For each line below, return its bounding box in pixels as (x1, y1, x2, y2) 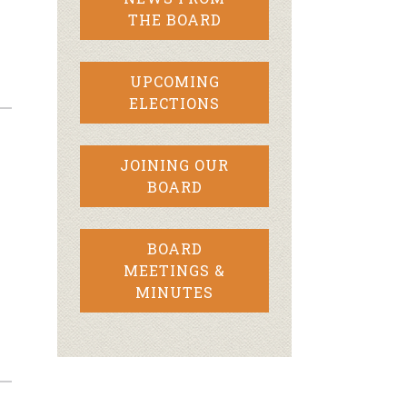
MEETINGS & (124, 261, 225, 280)
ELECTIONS (129, 94, 220, 113)
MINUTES (135, 283, 213, 302)
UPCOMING (129, 72, 220, 91)
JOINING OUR (120, 155, 229, 174)
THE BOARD (127, 10, 222, 29)
